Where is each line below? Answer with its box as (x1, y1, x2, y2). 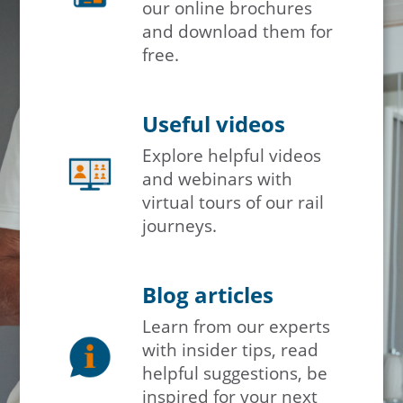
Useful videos (142, 109, 286, 139)
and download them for (142, 20, 334, 43)
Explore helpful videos (142, 144, 322, 167)
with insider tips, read (142, 338, 319, 362)
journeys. (142, 214, 218, 237)
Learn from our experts (142, 315, 331, 338)
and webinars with (142, 167, 293, 191)
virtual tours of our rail (142, 191, 325, 214)
